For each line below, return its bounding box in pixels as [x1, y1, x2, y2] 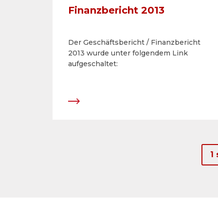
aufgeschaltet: [68, 59, 118, 68]
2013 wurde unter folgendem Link [68, 49, 188, 57]
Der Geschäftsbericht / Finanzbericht [68, 38, 200, 47]
